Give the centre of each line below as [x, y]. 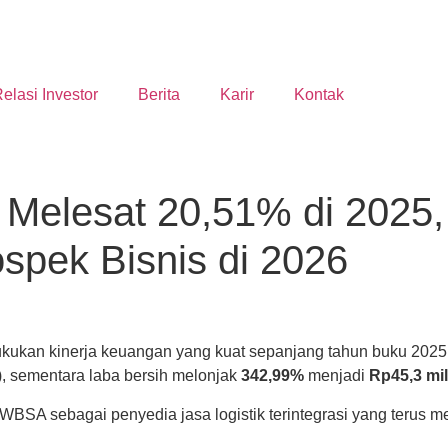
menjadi [336, 376]
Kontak [319, 94]
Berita [159, 94]
